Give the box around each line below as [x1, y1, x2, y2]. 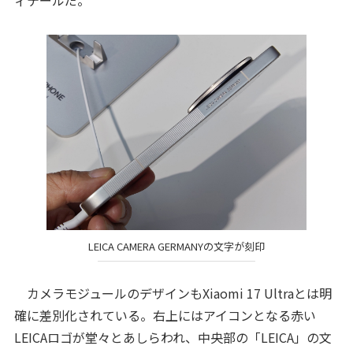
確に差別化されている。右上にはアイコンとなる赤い [13, 305, 316, 325]
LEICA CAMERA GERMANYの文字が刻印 [88, 239, 265, 255]
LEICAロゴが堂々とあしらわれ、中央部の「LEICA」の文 [13, 327, 332, 347]
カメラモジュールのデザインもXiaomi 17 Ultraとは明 [13, 283, 332, 303]
